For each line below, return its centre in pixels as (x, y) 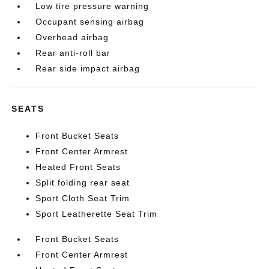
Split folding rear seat (83, 183)
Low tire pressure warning (92, 6)
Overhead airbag (72, 37)
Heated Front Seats (78, 167)
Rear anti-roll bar (73, 53)
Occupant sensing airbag (90, 22)
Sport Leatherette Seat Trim (97, 214)
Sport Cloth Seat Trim (83, 198)
